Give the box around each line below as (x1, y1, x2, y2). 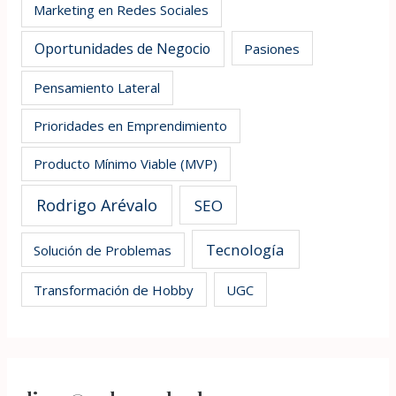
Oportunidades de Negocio (34, 38, 211, 58)
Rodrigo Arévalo (36, 194, 158, 216)
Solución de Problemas (34, 240, 172, 259)
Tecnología (206, 239, 286, 260)
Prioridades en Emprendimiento (34, 117, 228, 135)
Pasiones (244, 39, 301, 57)
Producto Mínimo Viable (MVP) (34, 155, 218, 173)
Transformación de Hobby (34, 280, 194, 299)
